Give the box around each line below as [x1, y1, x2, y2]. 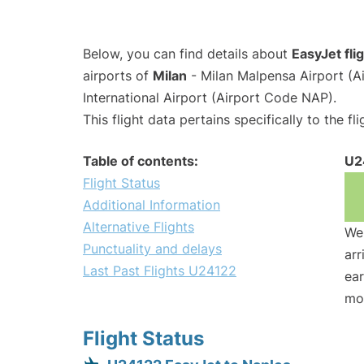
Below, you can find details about [83, 45, 292, 63]
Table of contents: [83, 153, 198, 170]
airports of [83, 67, 153, 84]
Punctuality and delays [83, 240, 222, 258]
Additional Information [83, 197, 220, 214]
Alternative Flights [83, 219, 194, 236]
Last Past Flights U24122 [83, 262, 236, 279]
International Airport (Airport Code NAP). [83, 89, 336, 106]
